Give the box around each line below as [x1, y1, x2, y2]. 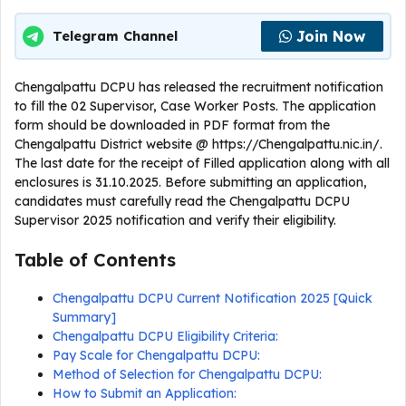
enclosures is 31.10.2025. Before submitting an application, [14, 174, 367, 190]
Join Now [296, 27, 365, 45]
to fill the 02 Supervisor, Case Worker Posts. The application [14, 98, 376, 114]
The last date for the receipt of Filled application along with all [14, 155, 390, 171]
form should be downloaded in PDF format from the [14, 117, 330, 133]
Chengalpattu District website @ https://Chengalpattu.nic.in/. [14, 136, 382, 152]
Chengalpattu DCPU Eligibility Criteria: [53, 328, 278, 344]
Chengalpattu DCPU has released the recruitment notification [14, 79, 383, 95]
